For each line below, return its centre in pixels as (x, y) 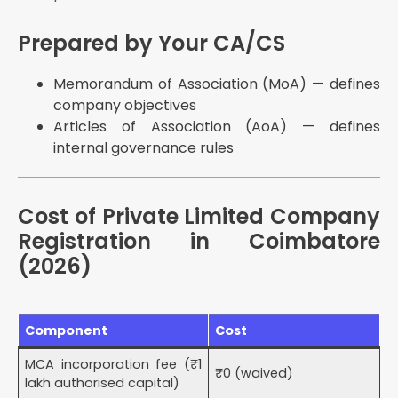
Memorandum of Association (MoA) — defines (217, 84)
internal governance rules (143, 148)
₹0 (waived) (255, 374)
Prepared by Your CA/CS (151, 44)
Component (67, 331)
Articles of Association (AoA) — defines (217, 127)
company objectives (125, 106)
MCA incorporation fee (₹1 (113, 365)
